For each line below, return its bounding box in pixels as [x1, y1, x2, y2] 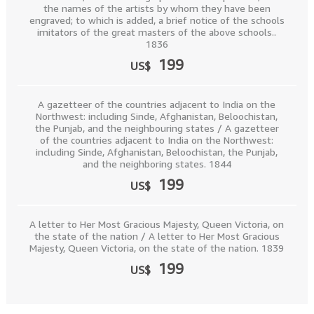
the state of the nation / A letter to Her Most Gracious [34, 230, 280, 242]
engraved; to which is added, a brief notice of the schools [29, 14, 285, 26]
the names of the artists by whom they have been [43, 2, 271, 14]
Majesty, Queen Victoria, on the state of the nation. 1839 [29, 242, 285, 254]
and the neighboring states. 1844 [82, 158, 231, 170]
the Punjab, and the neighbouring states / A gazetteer [34, 122, 279, 134]
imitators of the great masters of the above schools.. [37, 26, 277, 38]
